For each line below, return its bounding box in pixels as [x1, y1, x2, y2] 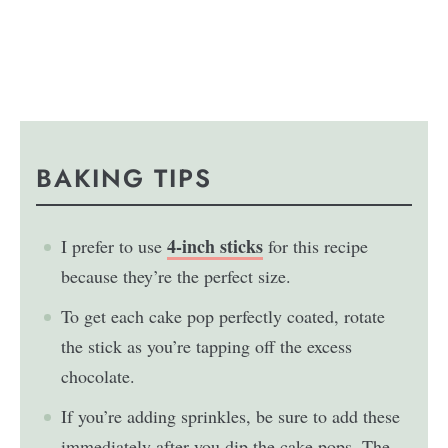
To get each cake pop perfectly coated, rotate [61, 303, 386, 328]
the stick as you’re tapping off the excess [61, 333, 353, 358]
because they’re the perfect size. [61, 263, 298, 288]
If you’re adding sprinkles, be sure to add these [61, 403, 401, 428]
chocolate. [61, 363, 136, 388]
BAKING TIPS [36, 160, 222, 197]
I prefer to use [61, 233, 168, 258]
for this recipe [263, 233, 369, 258]
